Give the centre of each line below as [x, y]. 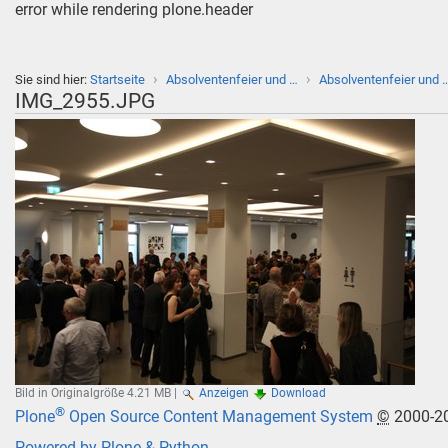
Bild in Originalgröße [70, 393]
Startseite [118, 79]
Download [299, 393]
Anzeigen [224, 393]
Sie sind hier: [51, 79]
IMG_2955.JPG [85, 100]
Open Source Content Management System [219, 417]
